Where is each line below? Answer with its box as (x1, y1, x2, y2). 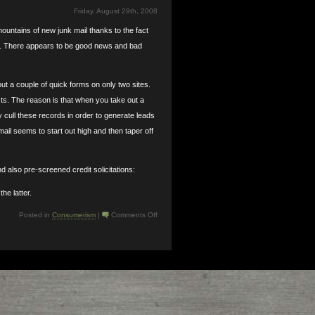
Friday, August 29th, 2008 (73, 7, 157, 15)
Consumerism (51, 211, 96, 219)
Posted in (18, 211, 52, 219)
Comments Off (110, 211, 157, 219)
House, (156, 238, 180, 246)
